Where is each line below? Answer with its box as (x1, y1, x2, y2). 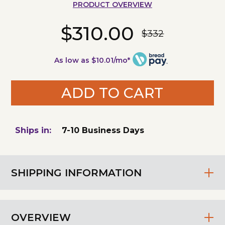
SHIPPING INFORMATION (11, 166, 142, 179)
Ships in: (15, 126, 51, 136)
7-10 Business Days (62, 126, 145, 136)
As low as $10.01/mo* (54, 56, 131, 65)
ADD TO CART (61, 84, 164, 102)
